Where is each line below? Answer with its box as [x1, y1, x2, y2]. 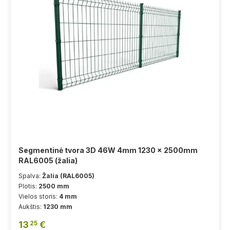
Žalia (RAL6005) [42, 171, 94, 180]
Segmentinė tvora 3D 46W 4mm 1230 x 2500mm [18, 145, 198, 155]
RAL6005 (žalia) [18, 156, 78, 165]
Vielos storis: [18, 192, 59, 200]
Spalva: [18, 171, 42, 180]
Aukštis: [18, 202, 43, 210]
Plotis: [18, 182, 39, 190]
